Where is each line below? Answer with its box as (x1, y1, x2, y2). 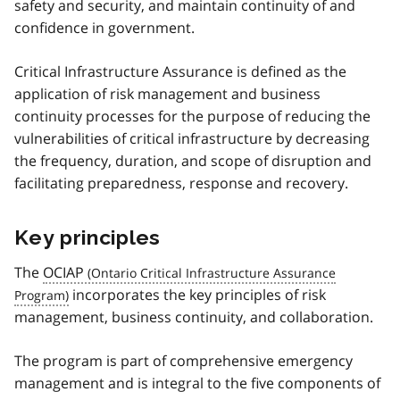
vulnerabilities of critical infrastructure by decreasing (14, 128, 370, 148)
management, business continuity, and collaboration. (14, 306, 373, 327)
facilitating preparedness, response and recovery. (14, 172, 348, 193)
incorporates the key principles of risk (69, 284, 326, 304)
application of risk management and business (14, 83, 321, 104)
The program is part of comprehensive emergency (14, 350, 353, 371)
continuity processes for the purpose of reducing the (14, 105, 371, 126)
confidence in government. (14, 17, 195, 37)
